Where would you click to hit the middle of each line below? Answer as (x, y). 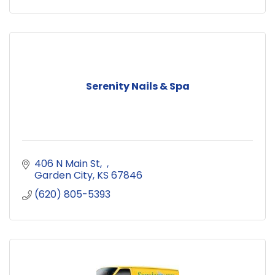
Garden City (64, 175)
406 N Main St (67, 163)
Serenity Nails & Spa (137, 86)
